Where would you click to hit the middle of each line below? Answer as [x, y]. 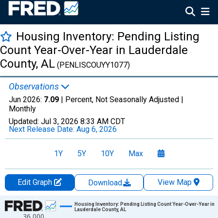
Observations [35, 86]
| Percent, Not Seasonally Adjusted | [121, 100]
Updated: [25, 121]
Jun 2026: [26, 100]
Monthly [22, 109]
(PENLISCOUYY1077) [92, 65]
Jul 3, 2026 [60, 121]
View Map [174, 182]
